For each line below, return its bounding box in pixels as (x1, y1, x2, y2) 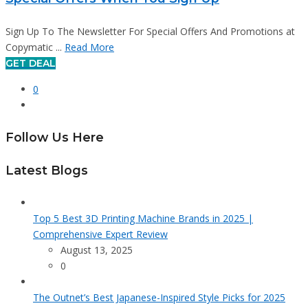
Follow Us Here (5, 129, 104, 144)
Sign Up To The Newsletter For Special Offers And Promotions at (5, 25, 295, 38)
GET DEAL (5, 57, 56, 70)
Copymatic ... (5, 41, 65, 54)
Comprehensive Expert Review (33, 228, 168, 241)
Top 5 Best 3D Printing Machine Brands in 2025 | (33, 212, 253, 225)
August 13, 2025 (60, 243, 133, 257)
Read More (65, 41, 114, 54)
